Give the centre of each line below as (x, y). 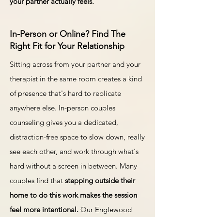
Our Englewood (105, 209)
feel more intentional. (44, 209)
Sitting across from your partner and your (75, 64)
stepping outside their (100, 180)
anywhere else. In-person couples (62, 108)
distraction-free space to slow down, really (77, 137)
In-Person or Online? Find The (68, 34)
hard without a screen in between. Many (73, 166)
